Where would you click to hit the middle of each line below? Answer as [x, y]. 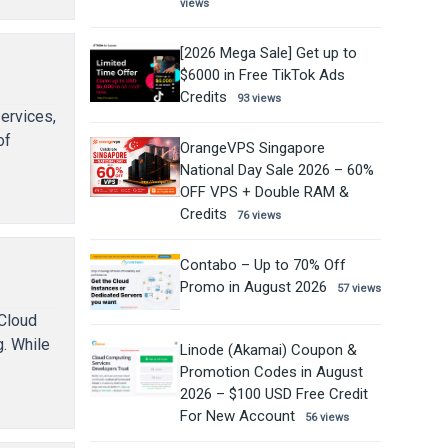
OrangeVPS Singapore [252, 147]
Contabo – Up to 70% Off [262, 264]
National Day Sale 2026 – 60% [276, 169]
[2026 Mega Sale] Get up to [268, 52]
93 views [258, 98]
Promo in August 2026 [253, 286]
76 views [258, 215]
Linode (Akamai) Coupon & [268, 349]
